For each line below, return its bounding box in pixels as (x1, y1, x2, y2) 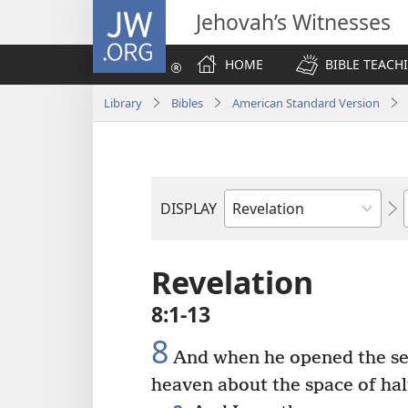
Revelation (151, 261, 313, 303)
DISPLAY (160, 199, 217, 219)
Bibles (171, 94, 203, 111)
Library (104, 94, 142, 111)
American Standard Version (232, 94, 380, 111)
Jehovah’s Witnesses (196, 7, 391, 36)
